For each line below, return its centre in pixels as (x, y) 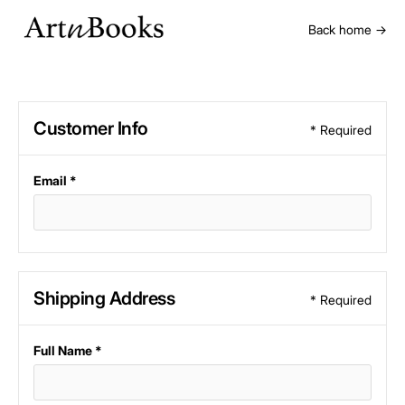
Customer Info (91, 128)
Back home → (348, 29)
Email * (55, 180)
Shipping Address (104, 298)
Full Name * (68, 350)
